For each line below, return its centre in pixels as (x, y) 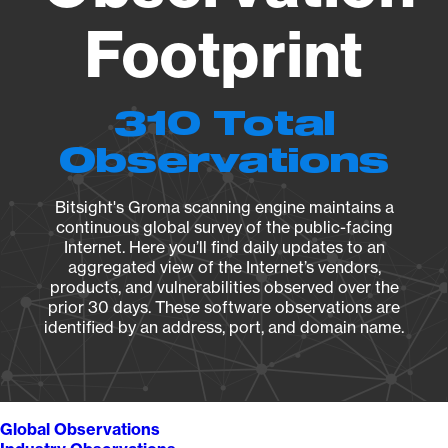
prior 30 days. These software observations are (224, 307)
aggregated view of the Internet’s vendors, (224, 267)
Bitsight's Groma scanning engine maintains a (224, 207)
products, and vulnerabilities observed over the (224, 287)
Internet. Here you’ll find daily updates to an (224, 247)
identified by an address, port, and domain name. (224, 327)
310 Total (224, 125)
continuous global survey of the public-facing (224, 227)
